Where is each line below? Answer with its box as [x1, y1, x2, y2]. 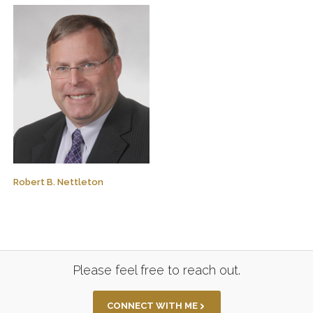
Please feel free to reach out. [73, 263, 240, 278]
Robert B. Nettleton [13, 177, 103, 188]
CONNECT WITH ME [106, 300, 198, 312]
